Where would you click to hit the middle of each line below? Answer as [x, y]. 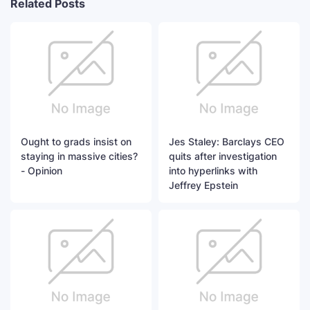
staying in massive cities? [79, 156]
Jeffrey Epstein [203, 185]
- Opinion [42, 171]
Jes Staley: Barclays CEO [227, 142]
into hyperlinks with [213, 171]
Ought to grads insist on [76, 142]
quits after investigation [223, 156]
